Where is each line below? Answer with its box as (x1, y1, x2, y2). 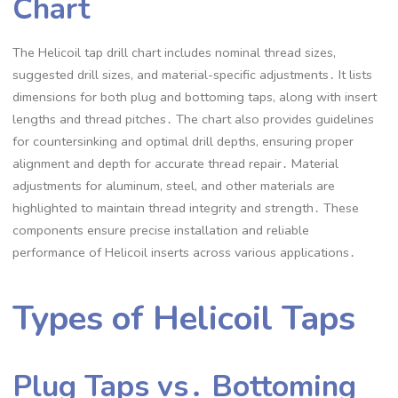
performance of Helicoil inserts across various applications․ (12, 243, 356, 262)
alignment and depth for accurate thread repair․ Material (12, 155, 339, 173)
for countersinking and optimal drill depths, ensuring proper (12, 132, 354, 151)
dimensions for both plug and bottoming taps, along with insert (12, 88, 378, 107)
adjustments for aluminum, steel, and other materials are (12, 177, 336, 195)
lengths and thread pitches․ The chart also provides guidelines (12, 110, 375, 129)
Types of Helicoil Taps (12, 294, 356, 342)
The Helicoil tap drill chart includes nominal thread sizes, (12, 44, 337, 62)
